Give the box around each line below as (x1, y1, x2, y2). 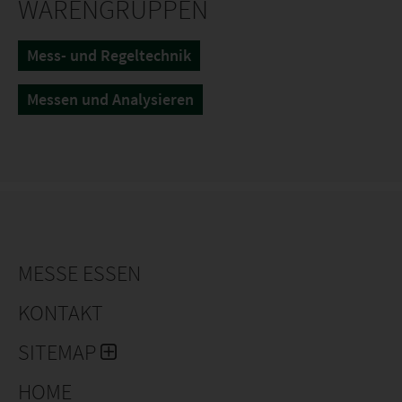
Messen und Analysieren (27, 89, 194, 109)
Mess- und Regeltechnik (27, 45, 191, 66)
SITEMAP (18, 338, 100, 366)
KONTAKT (18, 299, 103, 327)
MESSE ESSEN (18, 259, 141, 287)
